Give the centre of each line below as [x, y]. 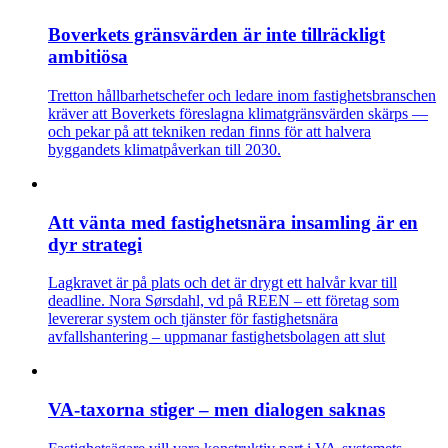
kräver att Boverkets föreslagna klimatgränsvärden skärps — [238, 113]
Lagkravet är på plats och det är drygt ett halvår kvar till [222, 283]
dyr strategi [95, 244]
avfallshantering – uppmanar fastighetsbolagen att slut [216, 337]
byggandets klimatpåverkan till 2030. [164, 149]
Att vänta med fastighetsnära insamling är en [233, 222]
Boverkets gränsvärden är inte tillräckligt [216, 35]
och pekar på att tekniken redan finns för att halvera [209, 131]
